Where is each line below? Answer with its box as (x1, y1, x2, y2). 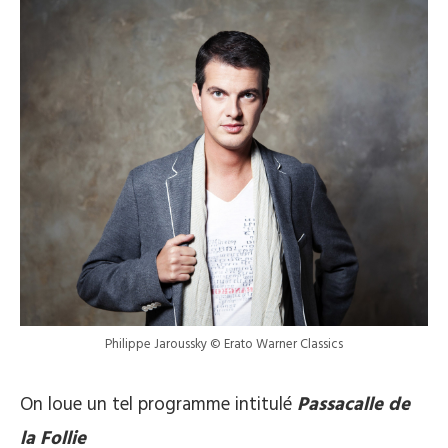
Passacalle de (297, 389, 410, 420)
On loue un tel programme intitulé (20, 389, 297, 420)
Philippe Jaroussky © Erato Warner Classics (105, 333, 343, 355)
